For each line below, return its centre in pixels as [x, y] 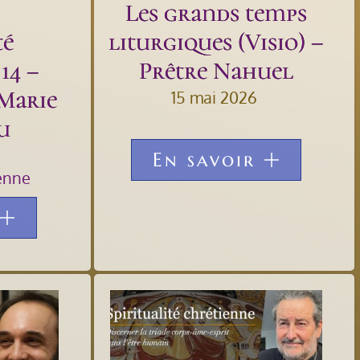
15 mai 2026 [214, 97]
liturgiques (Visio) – [216, 42]
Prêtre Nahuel [216, 71]
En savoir [204, 160]
